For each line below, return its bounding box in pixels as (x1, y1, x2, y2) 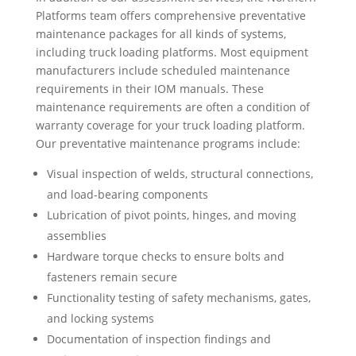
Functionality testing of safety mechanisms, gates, (46, 289, 311, 305)
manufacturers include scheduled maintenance (35, 62, 290, 78)
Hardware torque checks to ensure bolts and (46, 248, 284, 264)
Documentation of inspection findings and (46, 331, 271, 346)
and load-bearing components (46, 186, 208, 202)
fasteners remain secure (46, 269, 177, 284)
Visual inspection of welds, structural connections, (46, 165, 313, 181)
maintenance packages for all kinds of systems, (35, 25, 286, 41)
